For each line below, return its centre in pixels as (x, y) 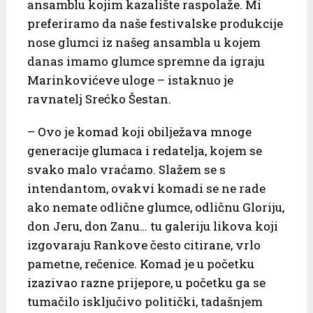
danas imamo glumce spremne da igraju (146, 61)
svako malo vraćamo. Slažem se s (126, 169)
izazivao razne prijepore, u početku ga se (146, 282)
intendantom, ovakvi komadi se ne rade (146, 188)
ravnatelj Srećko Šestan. (99, 99)
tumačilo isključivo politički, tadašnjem (145, 301)
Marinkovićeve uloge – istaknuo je (130, 80)
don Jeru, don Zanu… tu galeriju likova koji (152, 226)
